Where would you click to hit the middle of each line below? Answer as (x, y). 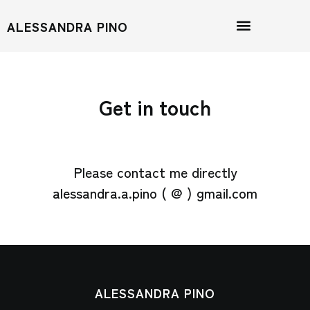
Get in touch (155, 107)
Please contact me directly (155, 172)
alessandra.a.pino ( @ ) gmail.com (155, 193)
